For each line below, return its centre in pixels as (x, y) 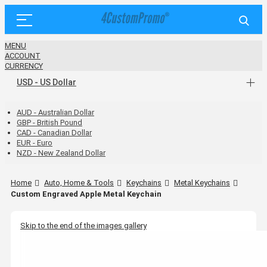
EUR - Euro (35, 143)
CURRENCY (24, 66)
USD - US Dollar (46, 82)
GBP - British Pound (49, 122)
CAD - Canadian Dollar (54, 133)
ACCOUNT (23, 56)
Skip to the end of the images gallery (83, 225)
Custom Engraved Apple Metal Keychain (86, 194)
